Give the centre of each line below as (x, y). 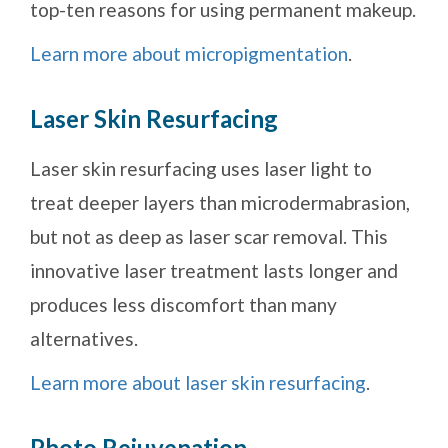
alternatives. (84, 339)
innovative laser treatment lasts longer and (214, 271)
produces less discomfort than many (183, 305)
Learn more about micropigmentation (189, 54)
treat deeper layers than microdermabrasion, (220, 203)
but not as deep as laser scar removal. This (209, 237)
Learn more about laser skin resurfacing (198, 383)
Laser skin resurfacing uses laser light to (201, 169)
